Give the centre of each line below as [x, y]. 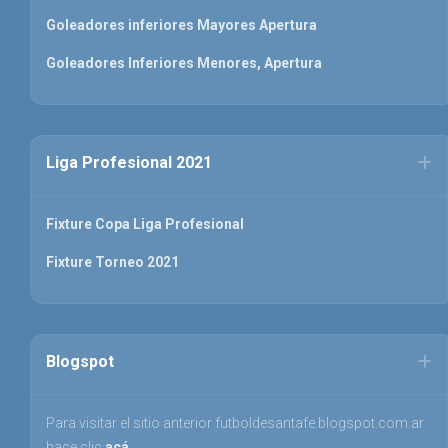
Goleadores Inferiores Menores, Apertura [184, 62]
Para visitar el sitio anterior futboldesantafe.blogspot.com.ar [235, 422]
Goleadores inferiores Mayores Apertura [181, 24]
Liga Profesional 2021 [129, 162]
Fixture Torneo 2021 [112, 261]
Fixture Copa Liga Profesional [145, 223]
